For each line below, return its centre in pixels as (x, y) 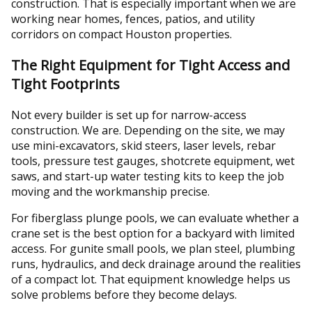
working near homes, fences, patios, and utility (133, 19)
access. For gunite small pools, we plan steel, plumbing (153, 249)
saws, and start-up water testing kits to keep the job (148, 177)
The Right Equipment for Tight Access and (150, 65)
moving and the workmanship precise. (110, 192)
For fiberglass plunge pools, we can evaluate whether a (155, 218)
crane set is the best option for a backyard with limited (153, 234)
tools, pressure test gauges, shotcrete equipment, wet (153, 161)
